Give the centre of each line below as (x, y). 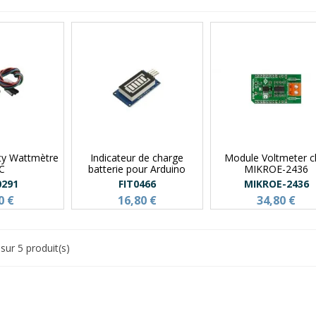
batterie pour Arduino (137, 169)
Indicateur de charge (137, 157)
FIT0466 (137, 183)
